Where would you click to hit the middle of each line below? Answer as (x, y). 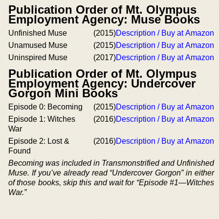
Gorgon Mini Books (63, 93)
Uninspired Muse (38, 57)
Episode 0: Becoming (45, 107)
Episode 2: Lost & (39, 141)
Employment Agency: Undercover (102, 83)
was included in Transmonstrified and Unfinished (129, 163)
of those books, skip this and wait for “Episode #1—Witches (111, 183)
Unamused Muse (38, 45)
